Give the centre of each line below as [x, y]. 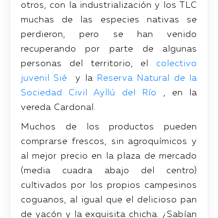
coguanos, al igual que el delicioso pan [109, 200]
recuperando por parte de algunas [109, 49]
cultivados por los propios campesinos [109, 185]
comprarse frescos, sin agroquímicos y [109, 141]
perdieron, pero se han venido [109, 34]
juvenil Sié [44, 78]
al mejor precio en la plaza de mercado [109, 156]
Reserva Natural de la [147, 78]
